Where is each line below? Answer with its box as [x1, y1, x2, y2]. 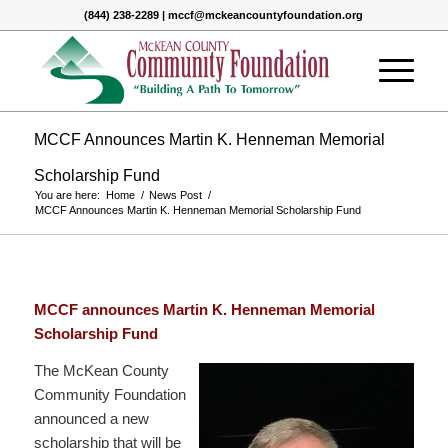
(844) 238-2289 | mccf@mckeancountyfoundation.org [84, 9, 364, 21]
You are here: [34, 189, 100, 201]
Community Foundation [33, 385, 186, 403]
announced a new [33, 409, 149, 427]
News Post [148, 189, 202, 201]
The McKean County [33, 361, 169, 379]
